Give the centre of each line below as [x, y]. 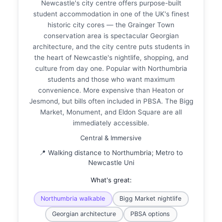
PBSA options [150, 214]
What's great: [111, 180]
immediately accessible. [111, 123]
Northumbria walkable [73, 199]
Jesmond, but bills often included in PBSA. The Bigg [111, 101]
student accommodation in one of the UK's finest [111, 14]
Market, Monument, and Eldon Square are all [111, 112]
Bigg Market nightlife [150, 199]
